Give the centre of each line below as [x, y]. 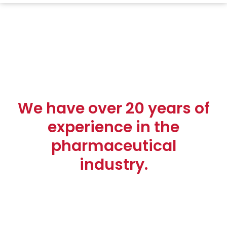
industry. [113, 165]
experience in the [113, 127]
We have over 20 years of [113, 109]
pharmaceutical [113, 146]
